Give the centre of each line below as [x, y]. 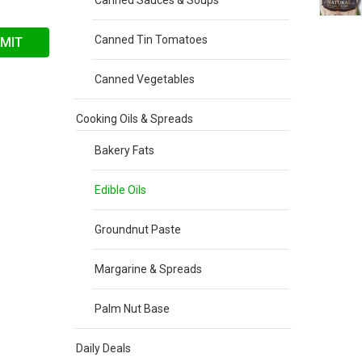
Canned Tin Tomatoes [151, 40]
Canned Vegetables [145, 79]
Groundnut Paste [138, 229]
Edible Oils [120, 190]
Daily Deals [103, 348]
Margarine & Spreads [148, 269]
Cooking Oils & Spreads [135, 119]
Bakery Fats [124, 150]
